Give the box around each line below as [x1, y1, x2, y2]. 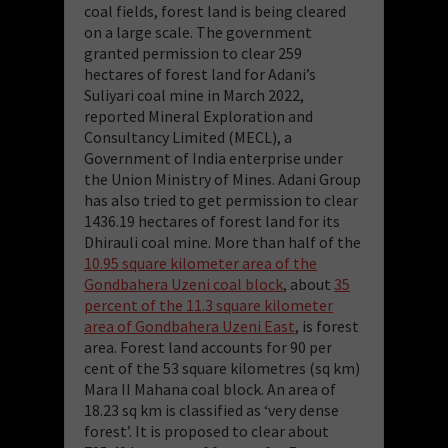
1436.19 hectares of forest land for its [84, 210, 340, 231]
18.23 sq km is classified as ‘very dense [84, 399, 339, 420]
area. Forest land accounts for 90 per [84, 336, 332, 357]
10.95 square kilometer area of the [84, 252, 317, 273]
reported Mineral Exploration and [84, 105, 313, 126]
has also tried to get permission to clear [84, 189, 358, 210]
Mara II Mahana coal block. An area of [84, 378, 336, 399]
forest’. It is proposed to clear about [84, 420, 329, 441]
